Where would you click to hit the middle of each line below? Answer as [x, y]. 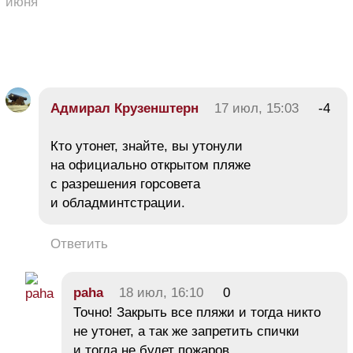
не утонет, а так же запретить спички [186, 331]
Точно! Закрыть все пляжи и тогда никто [197, 312]
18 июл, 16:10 [161, 292]
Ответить [79, 243]
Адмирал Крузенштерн [124, 108]
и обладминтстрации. [118, 203]
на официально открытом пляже [150, 165]
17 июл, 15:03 [256, 108]
